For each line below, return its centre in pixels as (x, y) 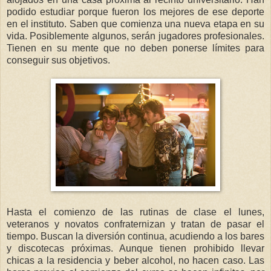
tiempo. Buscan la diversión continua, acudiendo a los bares (135, 236)
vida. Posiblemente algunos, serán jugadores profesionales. (135, 36)
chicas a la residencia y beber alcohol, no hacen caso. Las (135, 260)
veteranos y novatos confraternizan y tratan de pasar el (135, 224)
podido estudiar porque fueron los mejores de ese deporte (135, 11)
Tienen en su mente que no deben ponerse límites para (135, 48)
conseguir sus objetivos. (58, 60)
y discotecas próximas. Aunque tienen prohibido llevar (135, 248)
